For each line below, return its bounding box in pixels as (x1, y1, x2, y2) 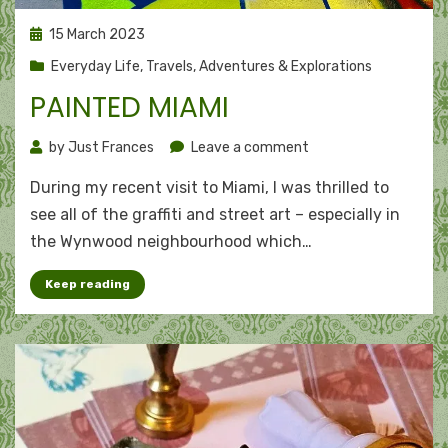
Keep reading (45, 277, 130, 291)
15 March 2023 (49, 26, 145, 43)
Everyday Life (51, 58, 140, 75)
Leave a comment (191, 139, 309, 156)
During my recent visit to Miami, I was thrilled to (30, 178, 389, 197)
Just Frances (68, 139, 154, 156)
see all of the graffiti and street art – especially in (30, 205, 400, 224)
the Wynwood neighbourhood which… (30, 232, 312, 251)
